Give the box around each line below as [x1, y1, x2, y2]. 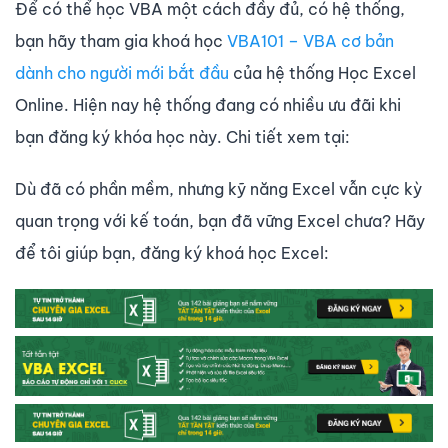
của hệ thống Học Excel [229, 63, 416, 84]
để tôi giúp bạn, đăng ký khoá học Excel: [15, 243, 329, 264]
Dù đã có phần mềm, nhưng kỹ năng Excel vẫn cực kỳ [15, 179, 422, 200]
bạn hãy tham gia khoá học [15, 31, 227, 52]
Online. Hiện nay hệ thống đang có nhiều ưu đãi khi [15, 95, 401, 116]
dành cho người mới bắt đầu [15, 63, 229, 84]
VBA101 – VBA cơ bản [227, 31, 394, 52]
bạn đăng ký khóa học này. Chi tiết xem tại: [15, 127, 350, 148]
